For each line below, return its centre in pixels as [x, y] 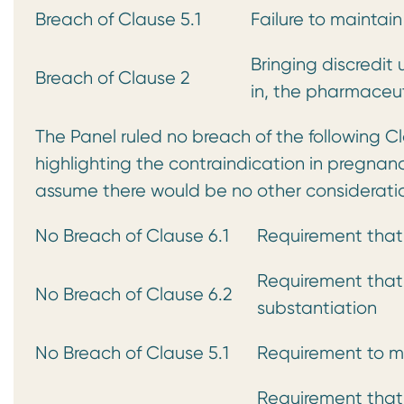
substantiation [317, 308]
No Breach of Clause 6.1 [132, 236]
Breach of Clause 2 [113, 78]
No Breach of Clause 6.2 [134, 294]
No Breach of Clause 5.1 [132, 353]
